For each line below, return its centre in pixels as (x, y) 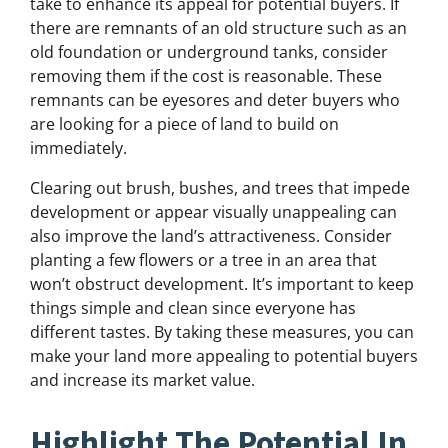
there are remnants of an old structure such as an (218, 28)
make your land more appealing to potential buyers (224, 356)
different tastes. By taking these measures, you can (222, 332)
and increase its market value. (142, 380)
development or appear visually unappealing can (213, 212)
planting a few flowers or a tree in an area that (203, 260)
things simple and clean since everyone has (193, 308)
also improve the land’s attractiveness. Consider (211, 236)
